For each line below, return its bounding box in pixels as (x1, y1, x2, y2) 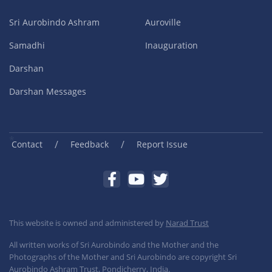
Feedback (70, 138, 109, 151)
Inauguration (145, 39, 198, 52)
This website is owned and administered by (9, 217, 166, 229)
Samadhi (9, 39, 45, 52)
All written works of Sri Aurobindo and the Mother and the (9, 239, 219, 251)
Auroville (145, 16, 181, 29)
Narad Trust (166, 217, 209, 229)
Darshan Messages (9, 86, 86, 98)
